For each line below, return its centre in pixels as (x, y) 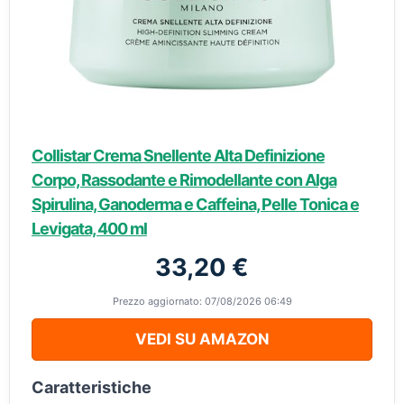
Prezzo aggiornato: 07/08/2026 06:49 (202, 301)
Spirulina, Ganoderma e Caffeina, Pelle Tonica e (195, 204)
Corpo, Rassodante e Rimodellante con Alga (184, 180)
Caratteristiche (92, 387)
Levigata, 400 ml (89, 229)
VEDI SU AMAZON (202, 339)
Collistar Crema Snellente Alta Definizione (178, 156)
